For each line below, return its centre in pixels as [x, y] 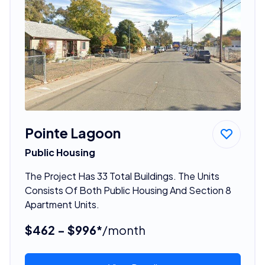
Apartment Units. [62, 204]
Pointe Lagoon [72, 132]
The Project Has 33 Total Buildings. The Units [122, 176]
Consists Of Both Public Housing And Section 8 [128, 190]
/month [124, 230]
